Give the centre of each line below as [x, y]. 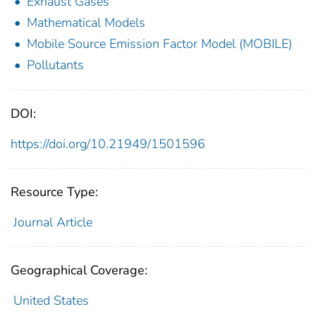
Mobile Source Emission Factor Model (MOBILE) [159, 43]
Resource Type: [54, 192]
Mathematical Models [86, 22]
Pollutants [55, 65]
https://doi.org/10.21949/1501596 [108, 144]
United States [51, 300]
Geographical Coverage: [79, 270]
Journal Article [53, 222]
